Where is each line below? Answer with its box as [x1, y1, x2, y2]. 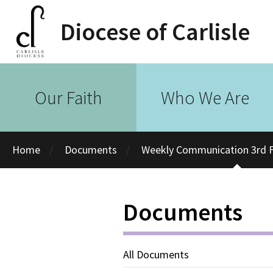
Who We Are [160, 85, 249, 109]
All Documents [123, 247, 189, 261]
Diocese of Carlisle [60, 16, 250, 47]
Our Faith [34, 85, 102, 109]
